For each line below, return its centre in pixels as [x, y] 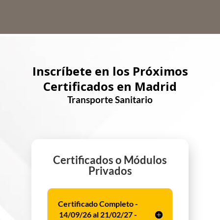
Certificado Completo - [98, 203]
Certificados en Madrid [110, 86]
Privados [110, 170]
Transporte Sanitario [110, 99]
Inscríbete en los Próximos [110, 71]
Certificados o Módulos [110, 160]
